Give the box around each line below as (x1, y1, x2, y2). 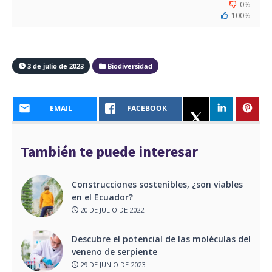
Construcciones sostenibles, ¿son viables (72, 178, 243, 190)
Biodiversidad (105, 61, 152, 70)
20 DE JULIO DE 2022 (78, 205, 144, 215)
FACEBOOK (126, 103, 167, 114)
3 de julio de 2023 (25, 61, 84, 70)
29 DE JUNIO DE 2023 (78, 260, 145, 270)
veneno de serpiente (72, 245, 160, 257)
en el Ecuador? (72, 191, 133, 203)
